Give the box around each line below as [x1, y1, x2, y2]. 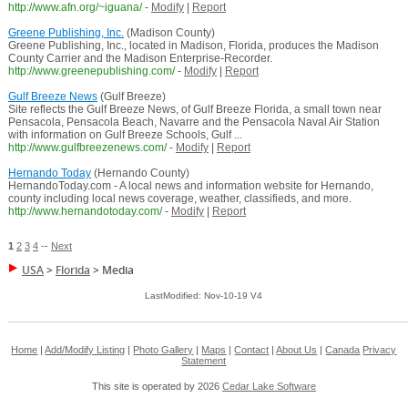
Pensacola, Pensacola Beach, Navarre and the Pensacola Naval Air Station [7, 116, 380, 129]
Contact [234, 344, 270, 356]
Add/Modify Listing [45, 344, 126, 356]
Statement [181, 355, 227, 367]
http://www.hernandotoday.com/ [7, 205, 162, 219]
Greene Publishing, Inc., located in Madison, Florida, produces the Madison [7, 39, 379, 53]
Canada [325, 344, 361, 356]
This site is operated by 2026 [91, 381, 222, 393]
